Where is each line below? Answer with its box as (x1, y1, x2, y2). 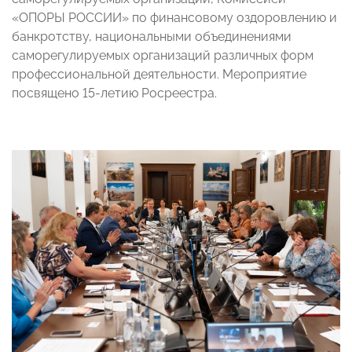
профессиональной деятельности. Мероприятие (12, 66, 306, 82)
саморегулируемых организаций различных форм (12, 47, 313, 63)
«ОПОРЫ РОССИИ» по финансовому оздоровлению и (12, 9, 337, 25)
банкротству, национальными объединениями (12, 28, 291, 44)
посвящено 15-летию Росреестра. (12, 85, 217, 101)
